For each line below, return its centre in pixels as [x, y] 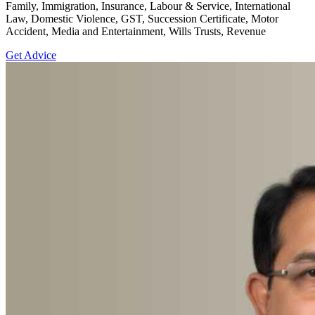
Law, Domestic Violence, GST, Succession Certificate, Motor [142, 18]
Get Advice [31, 55]
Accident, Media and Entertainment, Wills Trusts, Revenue [136, 31]
